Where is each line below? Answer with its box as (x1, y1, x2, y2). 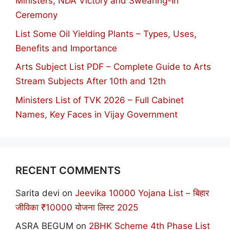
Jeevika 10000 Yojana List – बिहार (75, 187, 209, 198)
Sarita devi (15, 187, 60, 198)
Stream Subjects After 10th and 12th (15, 76, 166, 87)
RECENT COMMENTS (15, 164, 121, 177)
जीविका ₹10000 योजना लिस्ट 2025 (15, 202, 138, 213)
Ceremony (15, 10, 57, 21)
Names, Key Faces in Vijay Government (15, 109, 178, 120)
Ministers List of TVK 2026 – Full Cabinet (15, 94, 184, 105)
